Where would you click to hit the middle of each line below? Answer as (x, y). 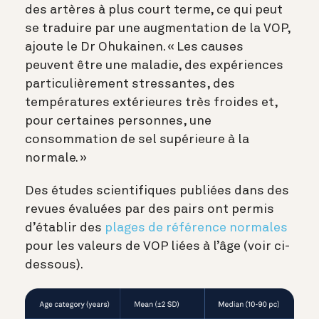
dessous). (54, 265)
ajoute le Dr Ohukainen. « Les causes (134, 47)
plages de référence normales (196, 228)
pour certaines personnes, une (118, 121)
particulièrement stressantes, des (130, 84)
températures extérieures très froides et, (151, 102)
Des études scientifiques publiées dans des (157, 190)
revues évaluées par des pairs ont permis (150, 209)
